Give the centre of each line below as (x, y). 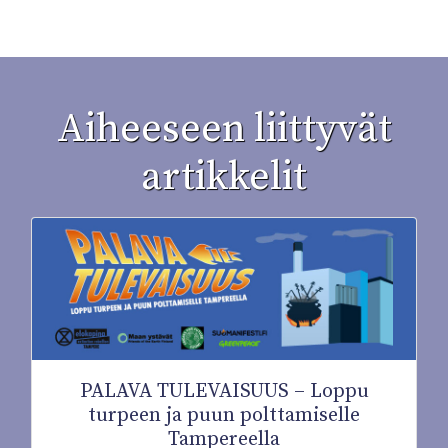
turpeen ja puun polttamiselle (224, 416)
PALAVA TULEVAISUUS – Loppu (224, 392)
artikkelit (224, 177)
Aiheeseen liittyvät (224, 129)
